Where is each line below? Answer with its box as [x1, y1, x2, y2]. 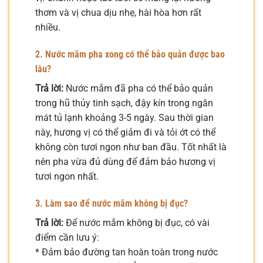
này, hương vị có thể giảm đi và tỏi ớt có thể [35, 126, 215, 138]
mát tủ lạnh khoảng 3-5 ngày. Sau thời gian [35, 112, 214, 123]
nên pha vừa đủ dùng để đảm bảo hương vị [35, 156, 215, 167]
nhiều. [35, 22, 60, 33]
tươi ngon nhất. [35, 170, 99, 182]
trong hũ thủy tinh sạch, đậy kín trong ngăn [35, 97, 213, 109]
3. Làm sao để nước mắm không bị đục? [35, 197, 188, 209]
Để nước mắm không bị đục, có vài [63, 217, 210, 228]
